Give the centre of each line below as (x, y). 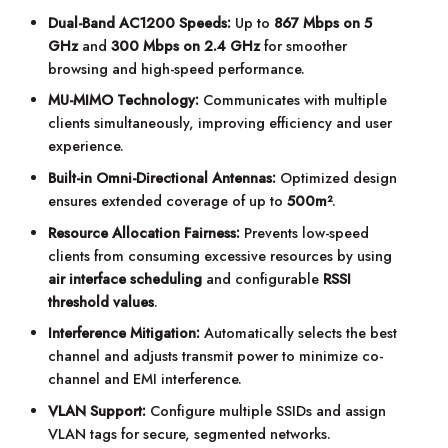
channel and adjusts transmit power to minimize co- (216, 356)
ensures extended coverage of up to (168, 200)
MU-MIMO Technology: (124, 100)
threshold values (101, 301)
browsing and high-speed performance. (177, 68)
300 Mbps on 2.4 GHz (186, 45)
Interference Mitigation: (124, 333)
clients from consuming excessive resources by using (220, 255)
